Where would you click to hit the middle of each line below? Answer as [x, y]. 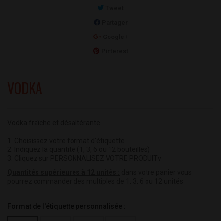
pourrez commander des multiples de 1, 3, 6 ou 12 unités [95, 181]
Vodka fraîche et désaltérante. [55, 123]
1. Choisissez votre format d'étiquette [66, 141]
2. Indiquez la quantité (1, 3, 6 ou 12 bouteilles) [79, 150]
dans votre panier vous [156, 172]
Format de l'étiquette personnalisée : [67, 206]
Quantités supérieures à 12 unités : [64, 172]
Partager [114, 23]
